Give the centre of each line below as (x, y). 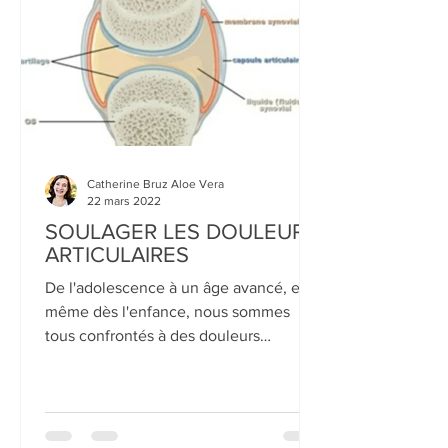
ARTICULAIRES (117, 389)
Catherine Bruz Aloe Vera (155, 319)
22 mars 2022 (124, 335)
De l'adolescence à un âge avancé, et (175, 422)
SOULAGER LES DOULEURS (181, 366)
